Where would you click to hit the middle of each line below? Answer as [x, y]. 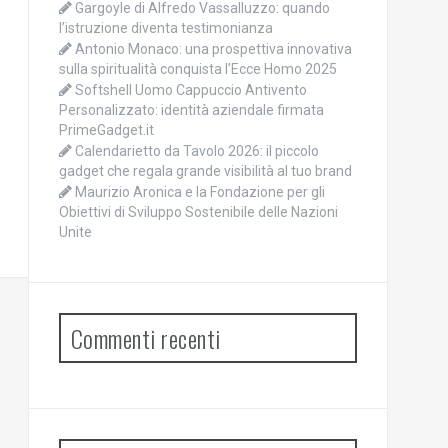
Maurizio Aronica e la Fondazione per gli [199, 192]
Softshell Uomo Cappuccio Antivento [190, 90]
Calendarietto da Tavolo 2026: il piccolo [196, 151]
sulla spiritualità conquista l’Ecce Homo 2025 [197, 69]
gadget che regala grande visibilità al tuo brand [205, 171]
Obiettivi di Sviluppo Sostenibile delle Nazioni [198, 212]
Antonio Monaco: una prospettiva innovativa [213, 49]
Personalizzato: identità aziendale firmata [191, 110]
